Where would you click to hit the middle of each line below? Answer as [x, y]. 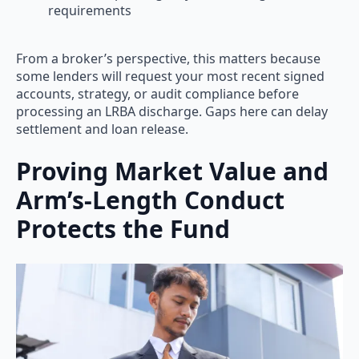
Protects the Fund [123, 229]
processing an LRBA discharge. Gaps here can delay [172, 111]
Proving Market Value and [172, 171]
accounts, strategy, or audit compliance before [157, 93]
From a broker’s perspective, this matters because [168, 58]
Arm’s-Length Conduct [150, 200]
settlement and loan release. [102, 129]
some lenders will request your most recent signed [170, 76]
